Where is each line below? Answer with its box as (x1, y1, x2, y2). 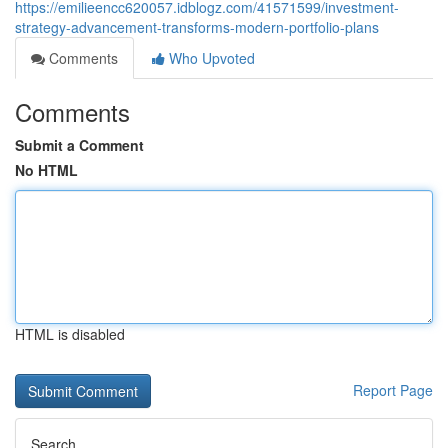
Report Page (353, 380, 433, 400)
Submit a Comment (15, 135, 144, 155)
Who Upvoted (165, 48, 255, 68)
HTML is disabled (15, 324, 125, 344)
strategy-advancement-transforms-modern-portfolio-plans (15, 17, 379, 37)
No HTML (15, 160, 78, 180)
